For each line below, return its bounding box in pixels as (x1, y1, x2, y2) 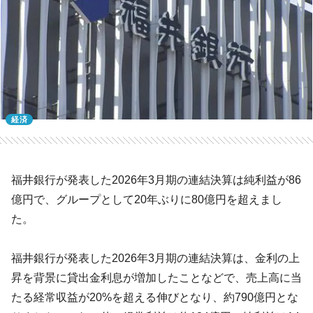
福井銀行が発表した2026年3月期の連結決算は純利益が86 (11, 173, 301, 186)
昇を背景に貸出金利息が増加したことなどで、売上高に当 (11, 271, 302, 284)
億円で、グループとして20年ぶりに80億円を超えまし (11, 193, 282, 205)
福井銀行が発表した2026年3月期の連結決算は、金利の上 (11, 252, 300, 264)
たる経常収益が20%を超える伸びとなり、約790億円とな (11, 291, 298, 303)
